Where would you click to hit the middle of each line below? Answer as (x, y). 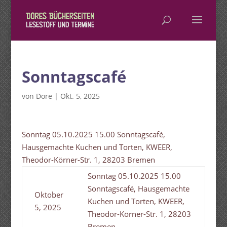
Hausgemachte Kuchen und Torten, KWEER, (97, 147)
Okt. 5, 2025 (80, 96)
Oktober (49, 195)
